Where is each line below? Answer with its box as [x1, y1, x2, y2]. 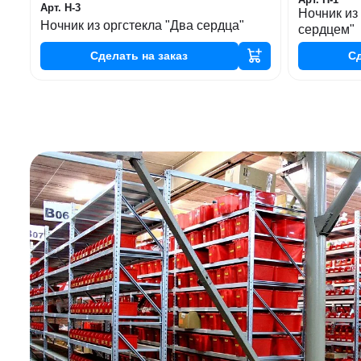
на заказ [139, 48, 189, 62]
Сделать [90, 48, 139, 62]
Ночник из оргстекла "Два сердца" [40, 18, 244, 32]
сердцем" [297, 22, 355, 36]
